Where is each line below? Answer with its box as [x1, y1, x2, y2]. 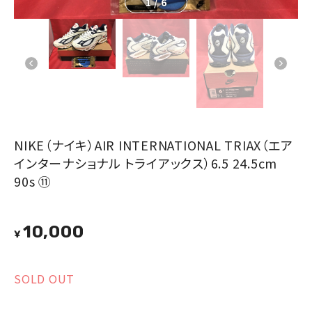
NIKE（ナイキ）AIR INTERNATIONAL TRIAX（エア [14, 135, 293, 154]
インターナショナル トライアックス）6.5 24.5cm [14, 153, 277, 172]
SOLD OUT [14, 270, 75, 287]
